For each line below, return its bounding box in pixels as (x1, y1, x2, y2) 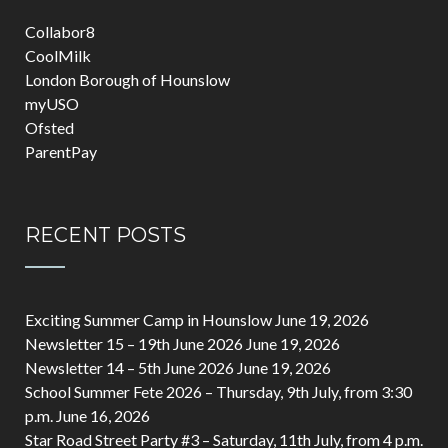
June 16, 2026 (56, 406, 150, 425)
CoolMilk (25, 46, 91, 65)
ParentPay (25, 142, 97, 161)
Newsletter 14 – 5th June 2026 (25, 358, 234, 377)
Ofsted (25, 118, 74, 137)
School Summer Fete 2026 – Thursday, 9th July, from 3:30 (25, 382, 412, 401)
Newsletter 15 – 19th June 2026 (25, 334, 243, 353)
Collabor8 (25, 22, 95, 41)
